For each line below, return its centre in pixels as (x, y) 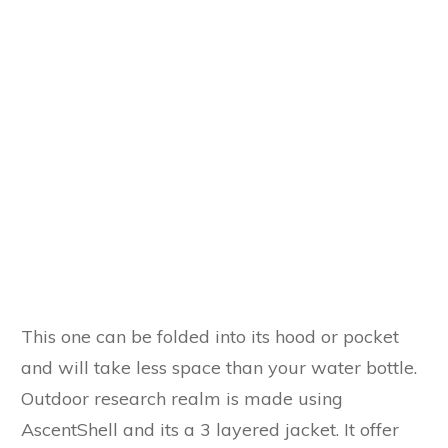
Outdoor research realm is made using (182, 398)
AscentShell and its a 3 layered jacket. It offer (210, 429)
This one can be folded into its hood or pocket (210, 336)
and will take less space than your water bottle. (219, 367)
